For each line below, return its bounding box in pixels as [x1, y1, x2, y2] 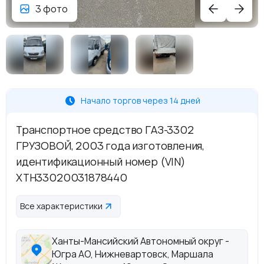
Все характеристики [20, 200, 103, 212]
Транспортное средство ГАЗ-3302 [16, 122, 194, 137]
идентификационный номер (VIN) [16, 154, 186, 169]
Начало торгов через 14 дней [80, 94, 200, 106]
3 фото [35, 2, 68, 15]
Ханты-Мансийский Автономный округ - [52, 234, 229, 247]
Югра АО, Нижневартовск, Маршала [52, 247, 213, 260]
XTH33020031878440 [16, 170, 127, 184]
